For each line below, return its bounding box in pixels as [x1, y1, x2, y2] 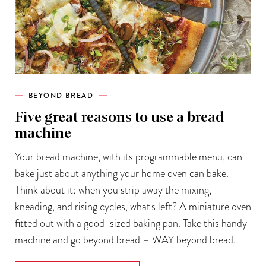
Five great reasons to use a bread [14, 110, 224, 125]
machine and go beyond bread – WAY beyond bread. [14, 232, 236, 247]
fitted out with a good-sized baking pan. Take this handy [14, 215, 247, 230]
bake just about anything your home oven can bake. [14, 165, 229, 180]
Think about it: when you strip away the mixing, [14, 182, 211, 197]
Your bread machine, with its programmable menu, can [14, 148, 242, 164]
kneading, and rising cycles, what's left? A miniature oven [14, 198, 251, 214]
